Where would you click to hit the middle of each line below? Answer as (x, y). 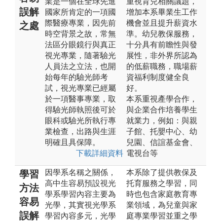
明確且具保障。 (73, 142)
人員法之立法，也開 (80, 66)
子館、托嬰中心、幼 (162, 131)
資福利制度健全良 (158, 77)
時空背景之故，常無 (80, 34)
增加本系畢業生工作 (162, 12)
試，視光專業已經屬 (80, 88)
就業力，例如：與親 (162, 120)
